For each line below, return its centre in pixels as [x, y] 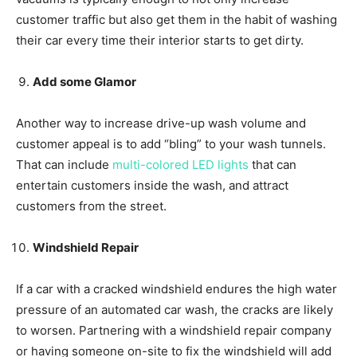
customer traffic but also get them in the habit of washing [177, 19]
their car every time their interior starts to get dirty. [160, 40]
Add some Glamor [84, 81]
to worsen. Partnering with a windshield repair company [174, 330]
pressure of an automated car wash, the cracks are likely [175, 309]
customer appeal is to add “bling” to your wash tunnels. [171, 143]
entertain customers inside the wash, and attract [152, 185]
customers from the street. [91, 206]
